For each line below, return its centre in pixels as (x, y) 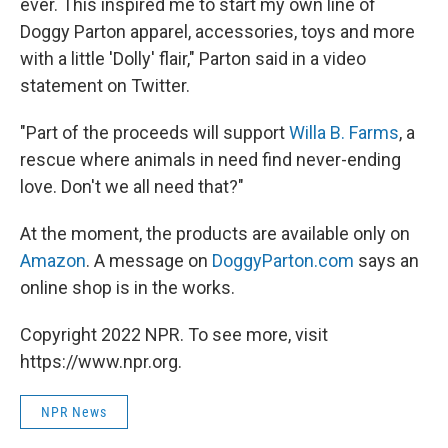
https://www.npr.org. (101, 361)
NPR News (74, 412)
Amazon (53, 260)
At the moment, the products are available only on (215, 233)
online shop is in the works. (127, 287)
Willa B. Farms (344, 132)
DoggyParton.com (283, 260)
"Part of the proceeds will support (154, 132)
